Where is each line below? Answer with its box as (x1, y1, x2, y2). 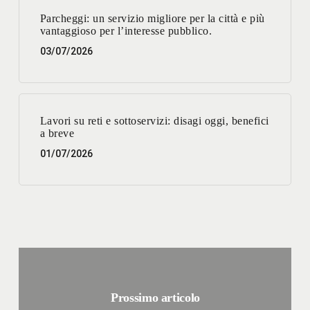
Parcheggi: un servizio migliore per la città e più (39, 12, 265, 25)
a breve (39, 127, 75, 140)
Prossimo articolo (111, 291, 200, 305)
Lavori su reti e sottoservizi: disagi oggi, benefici (39, 115, 269, 127)
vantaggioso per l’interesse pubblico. (39, 25, 212, 37)
